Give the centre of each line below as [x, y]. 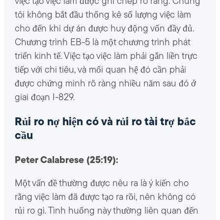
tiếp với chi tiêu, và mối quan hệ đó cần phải [100, 70]
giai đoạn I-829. [44, 98]
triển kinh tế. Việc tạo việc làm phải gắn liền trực [106, 56]
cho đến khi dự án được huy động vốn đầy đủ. [104, 29]
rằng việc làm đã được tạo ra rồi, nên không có [105, 198]
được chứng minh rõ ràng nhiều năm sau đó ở [105, 84]
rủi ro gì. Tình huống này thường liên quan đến [106, 211]
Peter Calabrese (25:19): [66, 161]
